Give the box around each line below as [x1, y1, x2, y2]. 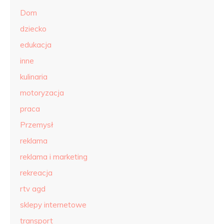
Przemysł [20, 120, 53, 129]
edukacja [20, 40, 51, 49]
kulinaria [20, 72, 47, 81]
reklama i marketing [20, 152, 87, 161]
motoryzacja [20, 88, 64, 97]
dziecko [20, 24, 46, 33]
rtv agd [20, 184, 45, 193]
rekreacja [20, 168, 52, 177]
